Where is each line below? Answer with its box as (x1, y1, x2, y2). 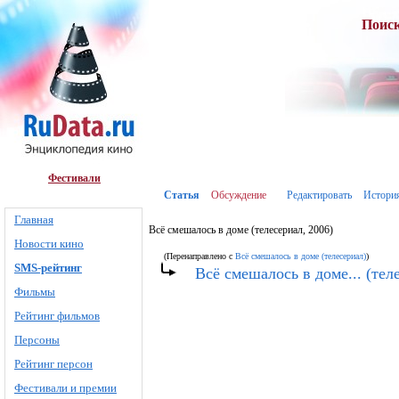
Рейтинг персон (14, 357, 93, 370)
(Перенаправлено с (164, 251, 235, 261)
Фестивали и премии (14, 381, 117, 395)
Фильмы (14, 285, 55, 298)
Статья (164, 189, 199, 201)
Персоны (14, 333, 60, 346)
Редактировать (287, 189, 352, 201)
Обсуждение (211, 189, 266, 201)
